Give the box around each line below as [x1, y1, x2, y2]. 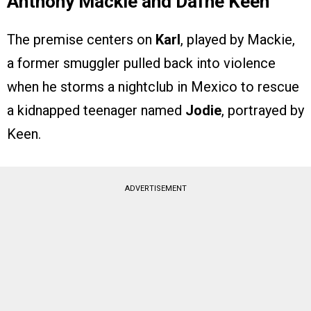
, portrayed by [221, 102, 304, 119]
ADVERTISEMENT [124, 184, 187, 194]
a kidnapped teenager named [7, 102, 185, 119]
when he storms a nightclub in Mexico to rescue [7, 78, 299, 96]
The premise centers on [7, 31, 155, 49]
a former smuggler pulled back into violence [7, 55, 276, 72]
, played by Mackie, [180, 31, 295, 49]
